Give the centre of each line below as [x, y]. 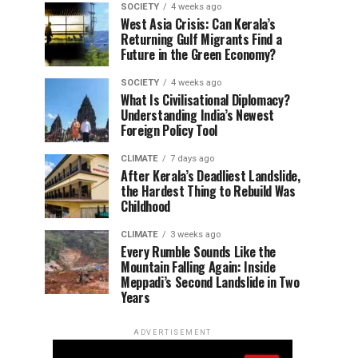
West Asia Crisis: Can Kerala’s [198, 24]
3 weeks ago [195, 234]
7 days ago [192, 158]
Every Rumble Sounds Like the [199, 251]
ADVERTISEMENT [173, 332]
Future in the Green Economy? [199, 54]
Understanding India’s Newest [198, 115]
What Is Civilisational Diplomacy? [205, 99]
